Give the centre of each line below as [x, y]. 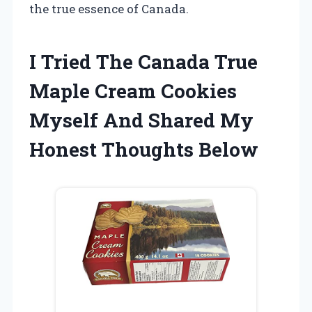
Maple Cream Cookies [133, 91]
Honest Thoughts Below [144, 149]
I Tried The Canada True [143, 61]
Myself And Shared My [141, 120]
